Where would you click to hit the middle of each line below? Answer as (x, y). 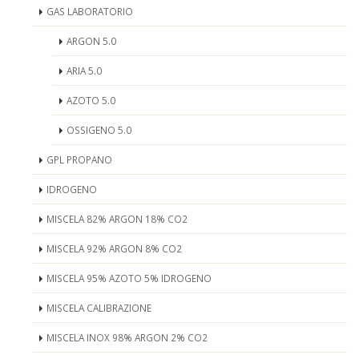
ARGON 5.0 (91, 41)
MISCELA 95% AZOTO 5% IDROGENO (129, 278)
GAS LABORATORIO (90, 11)
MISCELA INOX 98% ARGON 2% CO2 (127, 337)
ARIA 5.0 (84, 71)
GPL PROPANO (79, 159)
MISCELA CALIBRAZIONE (99, 308)
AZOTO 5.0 (91, 100)
